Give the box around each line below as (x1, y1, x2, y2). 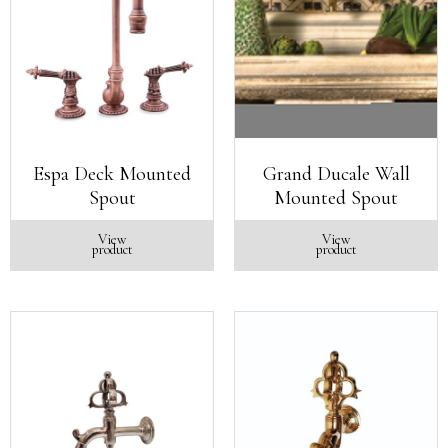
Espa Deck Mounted (33, 162, 191, 186)
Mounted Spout (274, 186, 398, 210)
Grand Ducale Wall (262, 162, 410, 186)
